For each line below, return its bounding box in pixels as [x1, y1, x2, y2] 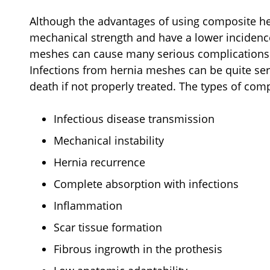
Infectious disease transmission [54, 111, 218, 126]
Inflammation [54, 198, 122, 213]
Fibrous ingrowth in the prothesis [54, 241, 225, 256]
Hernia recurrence [54, 154, 148, 169]
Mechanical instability [54, 133, 167, 148]
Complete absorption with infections [54, 176, 239, 191]
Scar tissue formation [54, 219, 165, 234]
